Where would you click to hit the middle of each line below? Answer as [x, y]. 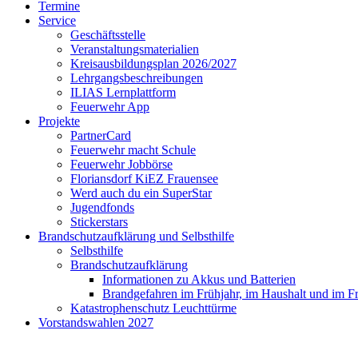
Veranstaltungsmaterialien [135, 49]
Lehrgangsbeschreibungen [137, 78]
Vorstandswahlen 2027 [96, 322]
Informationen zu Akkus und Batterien [199, 279]
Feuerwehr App [110, 107]
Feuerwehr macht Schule [133, 150]
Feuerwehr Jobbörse [121, 164]
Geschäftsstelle [108, 35]
